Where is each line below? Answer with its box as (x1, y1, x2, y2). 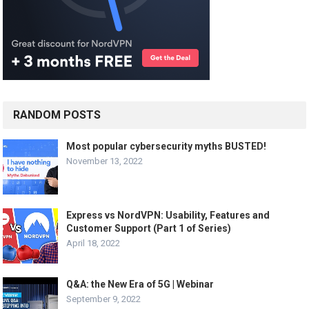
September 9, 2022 (66, 293, 141, 304)
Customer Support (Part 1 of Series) (66, 222, 232, 234)
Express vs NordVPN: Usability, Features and (66, 209, 270, 221)
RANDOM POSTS (13, 108, 101, 121)
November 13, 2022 (66, 155, 143, 166)
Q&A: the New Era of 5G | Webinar (66, 278, 215, 290)
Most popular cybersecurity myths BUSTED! (66, 140, 267, 152)
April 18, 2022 (66, 237, 121, 248)
